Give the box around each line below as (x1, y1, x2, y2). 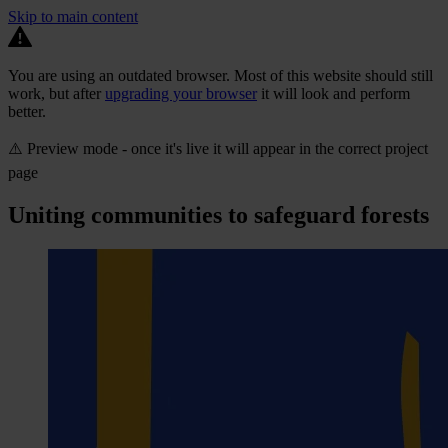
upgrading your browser (105, 85, 257, 102)
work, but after (8, 85, 105, 102)
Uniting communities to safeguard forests (8, 201, 429, 228)
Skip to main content (8, 8, 138, 25)
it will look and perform (257, 85, 410, 102)
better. (8, 103, 46, 120)
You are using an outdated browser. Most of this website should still (8, 67, 433, 84)
